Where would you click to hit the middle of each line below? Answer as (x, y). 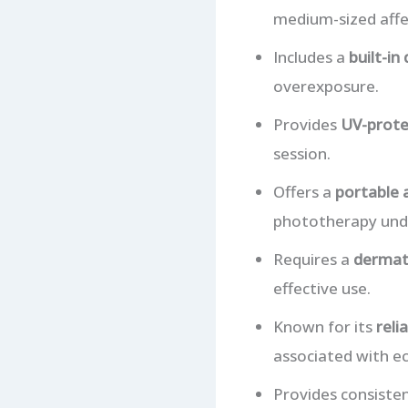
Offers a (304, 192)
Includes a (311, 57)
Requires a (313, 260)
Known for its (324, 327)
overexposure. (326, 87)
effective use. (321, 289)
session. (301, 154)
